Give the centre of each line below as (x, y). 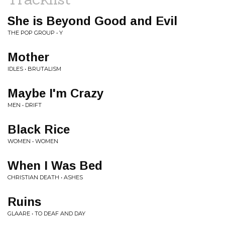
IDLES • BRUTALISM (34, 69)
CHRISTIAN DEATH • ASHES (45, 177)
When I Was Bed (55, 165)
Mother (28, 57)
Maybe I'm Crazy (55, 93)
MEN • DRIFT (25, 105)
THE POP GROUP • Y (35, 33)
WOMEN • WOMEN (33, 141)
